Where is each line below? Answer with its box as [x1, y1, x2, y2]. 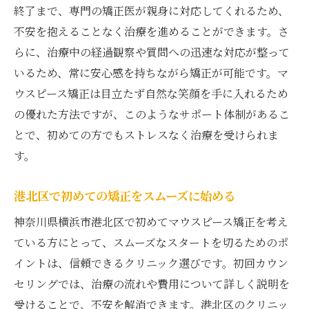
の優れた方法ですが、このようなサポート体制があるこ [14, 106, 290, 122]
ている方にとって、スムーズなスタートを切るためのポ [14, 234, 288, 250]
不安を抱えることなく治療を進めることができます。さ [14, 23, 289, 39]
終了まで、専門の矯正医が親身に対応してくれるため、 [14, 2, 289, 19]
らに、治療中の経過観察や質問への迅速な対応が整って [14, 43, 290, 60]
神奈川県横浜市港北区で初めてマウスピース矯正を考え [14, 213, 288, 230]
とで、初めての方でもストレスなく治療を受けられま [14, 126, 279, 143]
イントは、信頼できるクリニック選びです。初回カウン [14, 255, 288, 271]
